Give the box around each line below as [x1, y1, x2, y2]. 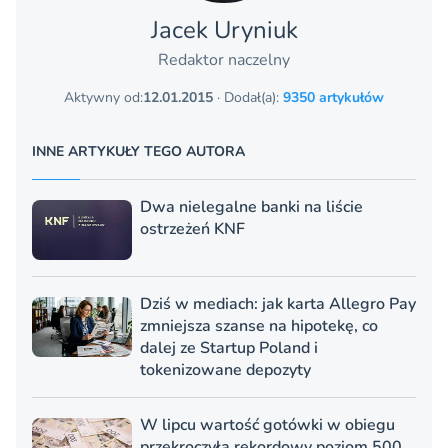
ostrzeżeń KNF [140, 217, 245, 240]
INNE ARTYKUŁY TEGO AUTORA [32, 141, 245, 161]
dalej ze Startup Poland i [140, 336, 318, 359]
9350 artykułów [283, 87, 384, 107]
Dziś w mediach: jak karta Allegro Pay [140, 292, 416, 315]
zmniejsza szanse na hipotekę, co [140, 314, 378, 337]
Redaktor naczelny [158, 48, 290, 71]
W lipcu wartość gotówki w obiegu [140, 413, 395, 436]
